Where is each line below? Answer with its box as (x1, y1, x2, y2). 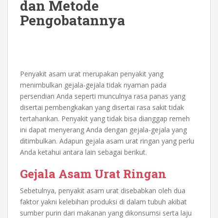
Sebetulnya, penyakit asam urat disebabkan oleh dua (20, 185, 185, 195)
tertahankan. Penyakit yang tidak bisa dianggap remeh (20, 113, 190, 123)
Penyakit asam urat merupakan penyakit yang (20, 69, 163, 78)
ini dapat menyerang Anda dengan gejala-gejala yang (20, 125, 187, 134)
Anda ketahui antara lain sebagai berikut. (20, 147, 147, 157)
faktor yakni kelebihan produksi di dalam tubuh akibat (20, 197, 187, 206)
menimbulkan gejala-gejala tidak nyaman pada (20, 80, 166, 90)
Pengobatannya (20, 11, 125, 29)
